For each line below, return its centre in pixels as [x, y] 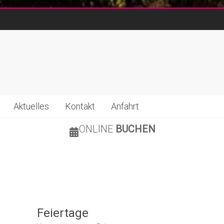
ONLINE [97, 129]
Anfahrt [125, 106]
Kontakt [80, 106]
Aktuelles [31, 106]
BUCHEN [135, 129]
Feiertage [62, 213]
